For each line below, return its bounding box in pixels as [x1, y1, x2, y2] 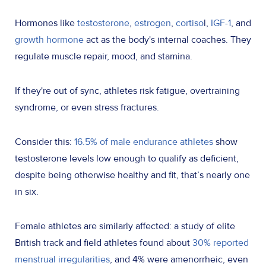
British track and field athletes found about [15, 237, 192, 249]
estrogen [134, 17, 171, 30]
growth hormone [15, 34, 84, 46]
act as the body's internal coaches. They [84, 34, 251, 46]
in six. [15, 186, 41, 198]
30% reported [192, 237, 249, 249]
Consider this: [15, 136, 72, 148]
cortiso [176, 17, 204, 30]
